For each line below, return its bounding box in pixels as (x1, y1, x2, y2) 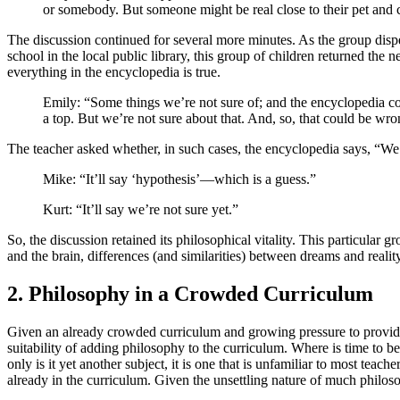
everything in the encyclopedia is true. (7, 64, 221, 80)
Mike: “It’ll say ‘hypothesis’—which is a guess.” (43, 171, 316, 187)
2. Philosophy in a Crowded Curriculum (7, 282, 373, 306)
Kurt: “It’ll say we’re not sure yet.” (43, 202, 238, 218)
